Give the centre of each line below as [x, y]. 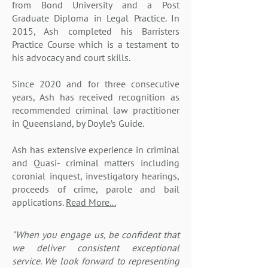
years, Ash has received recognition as [96, 97]
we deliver [45, 248]
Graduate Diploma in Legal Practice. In [96, 18]
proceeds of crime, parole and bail [96, 189]
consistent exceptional [128, 248]
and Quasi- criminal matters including [96, 163]
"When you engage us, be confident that [96, 234]
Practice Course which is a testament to [96, 44]
